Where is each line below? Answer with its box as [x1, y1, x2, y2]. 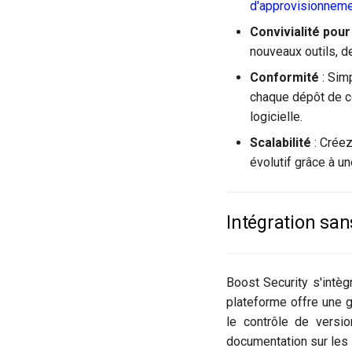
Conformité [250, 69, 319, 85]
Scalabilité [250, 134, 311, 150]
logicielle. [250, 108, 302, 124]
